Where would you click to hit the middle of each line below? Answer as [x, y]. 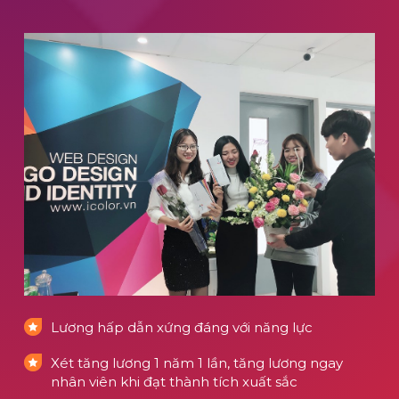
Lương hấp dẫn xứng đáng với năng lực [182, 328]
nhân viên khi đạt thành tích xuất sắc [174, 382]
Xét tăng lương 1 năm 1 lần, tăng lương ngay [197, 363]
